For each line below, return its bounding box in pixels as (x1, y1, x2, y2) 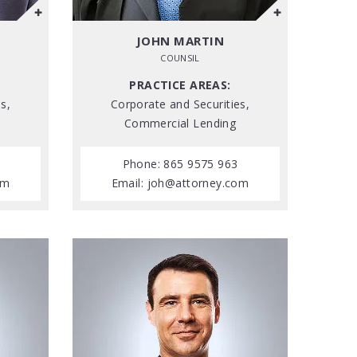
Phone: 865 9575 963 (122, 156, 238, 171)
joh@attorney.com (147, 175, 249, 190)
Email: (111, 175, 147, 190)
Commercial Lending (124, 116, 237, 131)
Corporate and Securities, (110, 96, 250, 112)
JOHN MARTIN (136, 33, 224, 49)
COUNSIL (160, 52, 200, 64)
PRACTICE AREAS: (129, 77, 231, 92)
